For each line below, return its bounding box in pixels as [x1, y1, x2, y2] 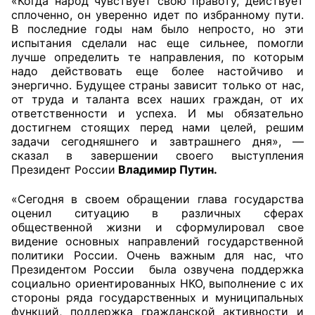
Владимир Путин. [115, 162, 217, 176]
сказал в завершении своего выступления [11, 148, 304, 162]
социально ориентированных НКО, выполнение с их [11, 276, 304, 291]
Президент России [11, 162, 115, 176]
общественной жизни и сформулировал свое [11, 220, 304, 235]
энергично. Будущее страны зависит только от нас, [11, 77, 304, 92]
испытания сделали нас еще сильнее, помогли [11, 35, 304, 50]
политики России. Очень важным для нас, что [11, 248, 304, 263]
